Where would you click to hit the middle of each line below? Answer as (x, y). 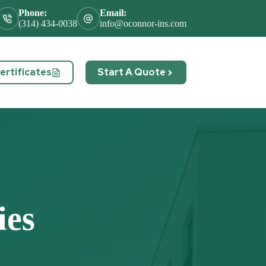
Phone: (33, 13)
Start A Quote (131, 72)
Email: (113, 13)
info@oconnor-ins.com (143, 23)
